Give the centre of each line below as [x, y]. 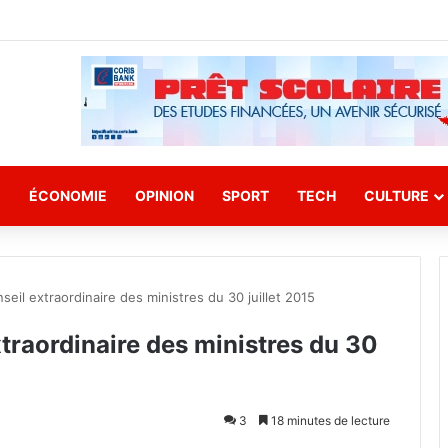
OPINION [164, 195]
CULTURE [396, 195]
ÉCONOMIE [68, 195]
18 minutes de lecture [329, 420]
